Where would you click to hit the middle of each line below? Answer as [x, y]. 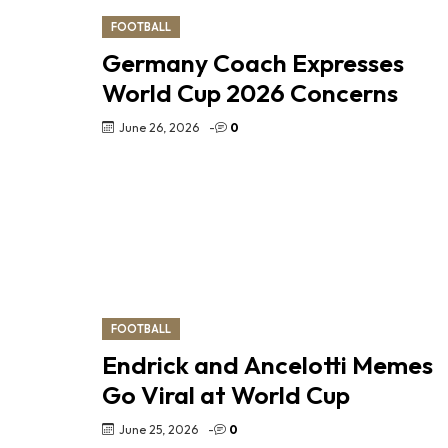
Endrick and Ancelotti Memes [267, 364]
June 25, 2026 [158, 429]
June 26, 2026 [159, 127]
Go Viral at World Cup [226, 394]
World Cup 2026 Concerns [250, 92]
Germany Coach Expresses [253, 62]
